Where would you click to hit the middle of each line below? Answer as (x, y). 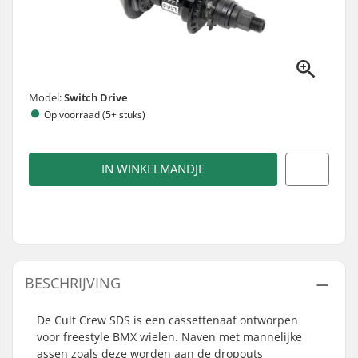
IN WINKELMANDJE (153, 169)
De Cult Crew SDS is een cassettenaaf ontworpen (167, 320)
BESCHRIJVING (73, 283)
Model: (46, 97)
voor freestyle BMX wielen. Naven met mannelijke (169, 337)
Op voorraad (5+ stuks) (95, 114)
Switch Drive (96, 97)
